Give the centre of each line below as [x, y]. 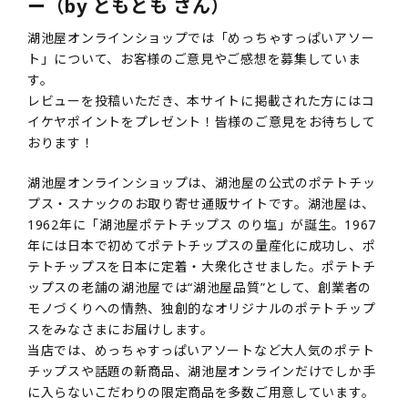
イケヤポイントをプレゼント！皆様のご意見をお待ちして [202, 122]
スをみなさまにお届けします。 [121, 330]
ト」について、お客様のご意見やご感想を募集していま [194, 59]
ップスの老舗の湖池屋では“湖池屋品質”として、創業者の [199, 288]
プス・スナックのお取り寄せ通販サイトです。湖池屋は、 [201, 204]
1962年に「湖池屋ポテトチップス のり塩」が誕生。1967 [202, 225]
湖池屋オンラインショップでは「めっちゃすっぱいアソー [201, 38]
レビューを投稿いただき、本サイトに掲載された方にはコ [201, 101]
